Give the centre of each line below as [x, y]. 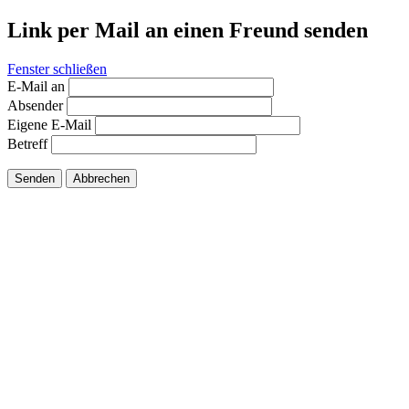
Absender [35, 105]
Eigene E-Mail [49, 124]
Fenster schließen [57, 68]
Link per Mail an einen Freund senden [188, 30]
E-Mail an [36, 86]
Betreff [27, 143]
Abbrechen [101, 178]
